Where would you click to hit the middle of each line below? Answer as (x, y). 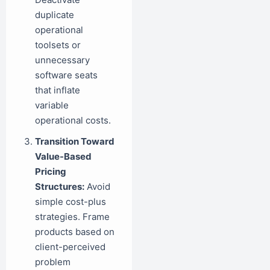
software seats (66, 75)
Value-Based (63, 156)
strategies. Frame (72, 216)
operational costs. (73, 120)
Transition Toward (75, 141)
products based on (75, 231)
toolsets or (58, 45)
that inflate (58, 90)
